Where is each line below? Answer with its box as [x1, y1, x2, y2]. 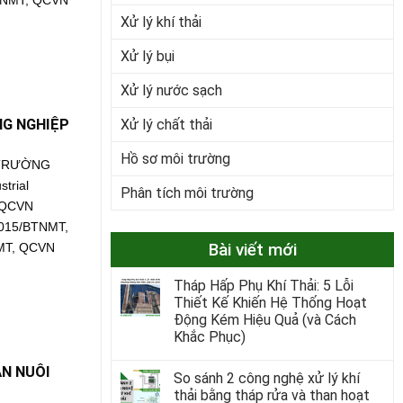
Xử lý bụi [120, 47, 175, 65]
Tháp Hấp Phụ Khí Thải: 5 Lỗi [173, 276, 354, 294]
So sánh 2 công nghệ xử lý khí [173, 369, 360, 387]
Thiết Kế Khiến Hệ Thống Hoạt [173, 293, 367, 311]
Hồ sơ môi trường [120, 149, 230, 167]
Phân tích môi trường [120, 184, 254, 201]
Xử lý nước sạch [120, 81, 222, 99]
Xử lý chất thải [120, 115, 212, 133]
